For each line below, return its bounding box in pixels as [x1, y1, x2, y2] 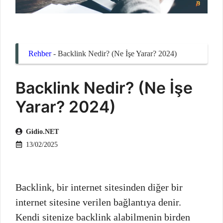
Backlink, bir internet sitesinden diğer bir [15, 181, 183, 193]
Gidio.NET [26, 127, 59, 135]
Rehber [28, 49, 51, 58]
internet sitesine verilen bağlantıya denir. [15, 196, 181, 208]
